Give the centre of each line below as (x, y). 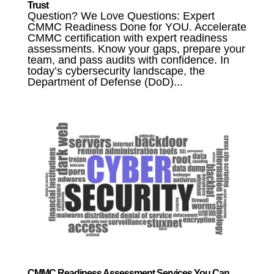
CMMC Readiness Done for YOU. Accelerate (137, 27)
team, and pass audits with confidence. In (128, 60)
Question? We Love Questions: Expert (121, 16)
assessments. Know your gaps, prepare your (136, 49)
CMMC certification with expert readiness (127, 38)
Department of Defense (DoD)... (105, 82)
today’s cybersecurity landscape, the (116, 71)
